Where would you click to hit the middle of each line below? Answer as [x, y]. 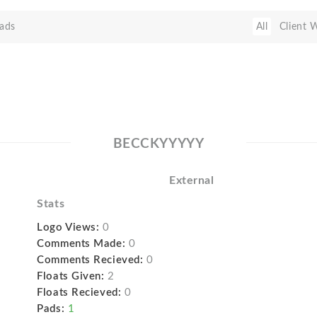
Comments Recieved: [90, 260]
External [191, 180]
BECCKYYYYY [158, 144]
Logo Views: [68, 227]
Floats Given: [71, 276]
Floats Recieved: [79, 293]
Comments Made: [81, 244]
